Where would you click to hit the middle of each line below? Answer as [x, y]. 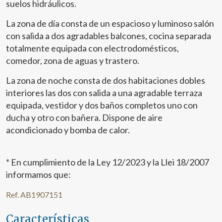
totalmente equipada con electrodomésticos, [92, 48]
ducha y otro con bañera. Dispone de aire [84, 118]
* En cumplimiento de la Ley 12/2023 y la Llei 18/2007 [108, 162]
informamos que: [38, 175]
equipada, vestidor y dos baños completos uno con [102, 105]
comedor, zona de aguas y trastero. [73, 61]
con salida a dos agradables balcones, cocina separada [109, 36]
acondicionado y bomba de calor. [68, 130]
